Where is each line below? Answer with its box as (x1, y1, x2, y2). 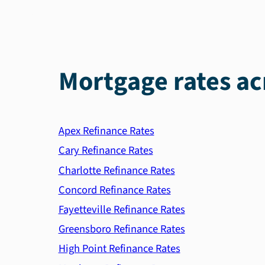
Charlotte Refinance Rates (58, 162, 175, 178)
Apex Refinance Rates (58, 123, 154, 139)
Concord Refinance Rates (58, 182, 171, 198)
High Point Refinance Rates (58, 241, 180, 257)
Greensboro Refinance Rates (58, 221, 185, 237)
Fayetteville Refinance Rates (58, 202, 185, 218)
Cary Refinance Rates (58, 143, 153, 159)
